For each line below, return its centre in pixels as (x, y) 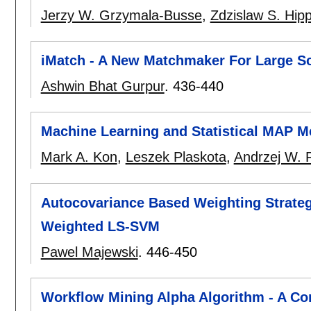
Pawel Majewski (89, 252)
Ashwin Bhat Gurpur (102, 86)
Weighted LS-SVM (100, 226)
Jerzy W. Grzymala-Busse (121, 15)
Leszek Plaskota (176, 157)
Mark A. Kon (79, 157)
